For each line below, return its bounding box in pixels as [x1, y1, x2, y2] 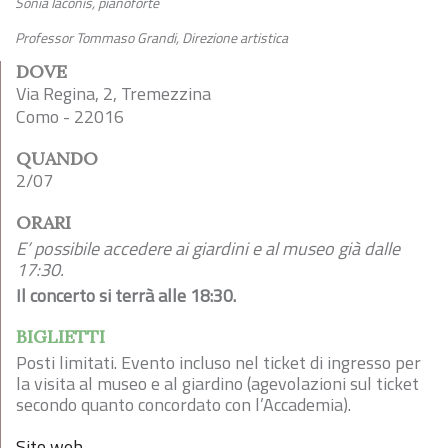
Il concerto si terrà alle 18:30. [16, 282, 236, 309]
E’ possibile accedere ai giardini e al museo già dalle [16, 235, 400, 262]
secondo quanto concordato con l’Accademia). [16, 391, 351, 418]
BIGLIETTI [16, 325, 105, 348]
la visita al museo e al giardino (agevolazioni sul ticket [16, 370, 419, 397]
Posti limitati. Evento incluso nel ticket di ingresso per [16, 349, 421, 376]
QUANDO [16, 147, 98, 170]
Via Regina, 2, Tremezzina [16, 80, 211, 107]
